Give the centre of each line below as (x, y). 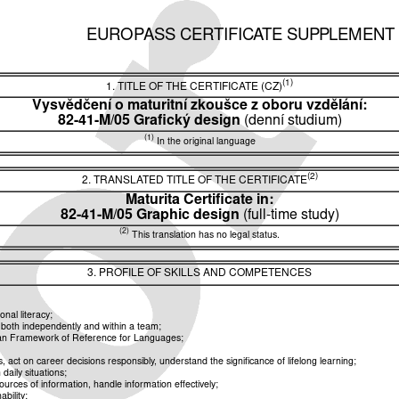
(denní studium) (293, 122)
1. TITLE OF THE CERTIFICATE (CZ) (194, 88)
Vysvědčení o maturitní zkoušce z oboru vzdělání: (199, 106)
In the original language (204, 142)
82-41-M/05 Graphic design (151, 215)
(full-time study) (291, 215)
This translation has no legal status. (204, 236)
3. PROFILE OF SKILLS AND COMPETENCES (199, 273)
